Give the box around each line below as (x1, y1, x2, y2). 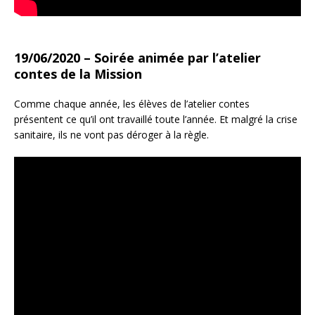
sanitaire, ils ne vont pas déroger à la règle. (14, 128, 209, 141)
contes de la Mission (14, 65, 142, 82)
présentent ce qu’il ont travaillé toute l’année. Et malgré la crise (14, 112, 297, 126)
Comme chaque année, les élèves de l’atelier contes (14, 97, 250, 110)
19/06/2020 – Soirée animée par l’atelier (14, 49, 261, 66)
